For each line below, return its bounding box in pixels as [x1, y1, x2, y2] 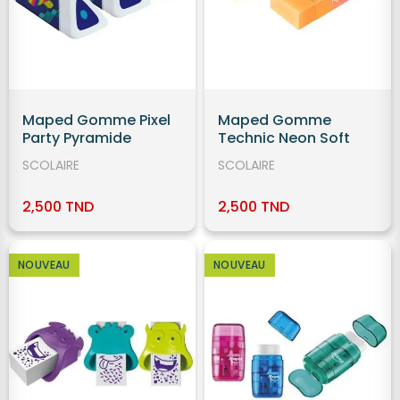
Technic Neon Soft [218, 127, 350, 148]
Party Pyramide [22, 127, 131, 148]
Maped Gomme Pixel [22, 109, 171, 130]
